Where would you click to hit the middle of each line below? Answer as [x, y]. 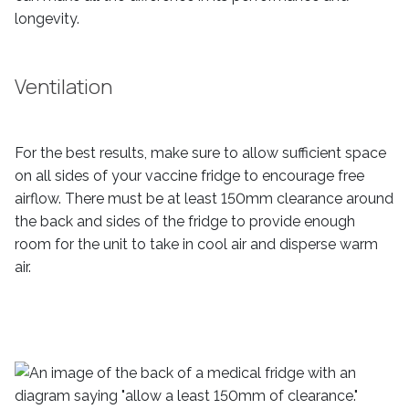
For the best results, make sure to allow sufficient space [200, 153]
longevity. [47, 19]
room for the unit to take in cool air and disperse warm [196, 244]
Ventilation [63, 87]
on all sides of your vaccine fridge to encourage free [189, 176]
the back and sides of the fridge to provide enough [185, 221]
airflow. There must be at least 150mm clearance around [204, 199]
